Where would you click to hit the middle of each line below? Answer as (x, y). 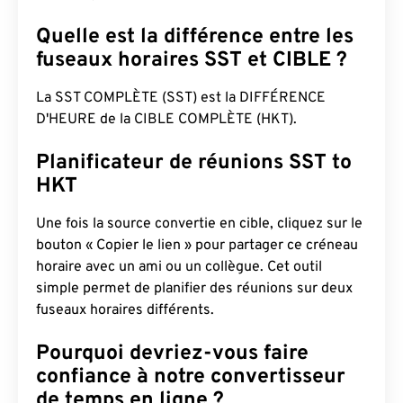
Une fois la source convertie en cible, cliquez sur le (199, 224)
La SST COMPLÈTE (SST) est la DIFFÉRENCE (181, 98)
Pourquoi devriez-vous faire (172, 354)
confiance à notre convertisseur (191, 377)
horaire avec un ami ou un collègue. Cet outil (179, 267)
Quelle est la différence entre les (195, 37)
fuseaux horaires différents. (125, 310)
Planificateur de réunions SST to (194, 163)
